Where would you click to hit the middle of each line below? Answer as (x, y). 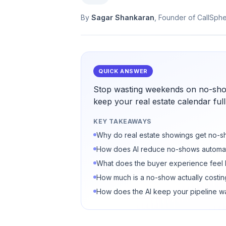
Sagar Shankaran (123, 17)
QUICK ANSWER (123, 71)
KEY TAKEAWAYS (122, 121)
